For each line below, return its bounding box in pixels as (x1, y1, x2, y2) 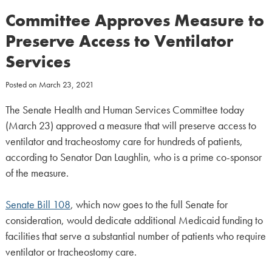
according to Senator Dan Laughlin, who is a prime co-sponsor (5, 151, 262, 164)
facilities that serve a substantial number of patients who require (5, 229, 266, 243)
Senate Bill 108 (5, 198, 70, 212)
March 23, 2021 (38, 79, 94, 90)
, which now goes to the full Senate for (70, 198, 228, 212)
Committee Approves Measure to (5, 10, 264, 31)
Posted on (5, 79, 39, 90)
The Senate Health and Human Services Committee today (5, 103, 244, 117)
